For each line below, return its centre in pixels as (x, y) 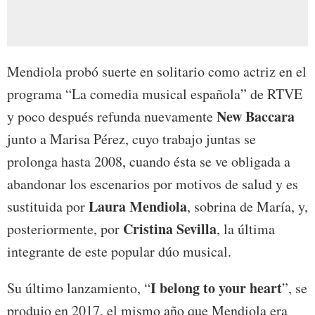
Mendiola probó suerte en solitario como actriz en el (157, 72)
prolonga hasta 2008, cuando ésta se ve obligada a (149, 162)
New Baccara (256, 117)
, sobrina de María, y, (247, 207)
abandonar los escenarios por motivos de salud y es (153, 184)
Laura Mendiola (138, 207)
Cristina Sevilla (170, 229)
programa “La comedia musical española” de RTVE (155, 94)
